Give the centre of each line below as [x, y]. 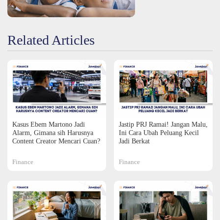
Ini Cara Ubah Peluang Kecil [159, 133]
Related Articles [51, 40]
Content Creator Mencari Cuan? [56, 141]
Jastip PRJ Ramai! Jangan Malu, [163, 124]
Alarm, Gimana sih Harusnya [53, 133]
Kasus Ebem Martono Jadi [49, 124]
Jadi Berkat [134, 141]
